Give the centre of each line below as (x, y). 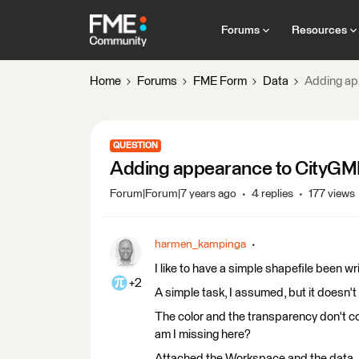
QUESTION (135, 145)
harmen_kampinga (200, 244)
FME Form (220, 81)
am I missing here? (203, 335)
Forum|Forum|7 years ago (173, 194)
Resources (319, 30)
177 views (332, 194)
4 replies (272, 194)
